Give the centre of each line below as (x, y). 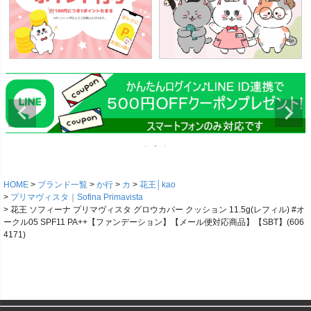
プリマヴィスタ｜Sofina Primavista (77, 197)
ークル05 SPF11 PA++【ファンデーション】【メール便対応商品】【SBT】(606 (154, 222)
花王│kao (158, 185)
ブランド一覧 (62, 185)
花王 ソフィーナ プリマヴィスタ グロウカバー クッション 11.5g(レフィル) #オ (158, 210)
